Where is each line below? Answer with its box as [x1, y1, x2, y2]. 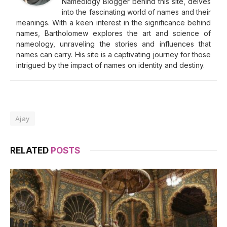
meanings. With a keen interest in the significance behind [16, 18, 211, 27]
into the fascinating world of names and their [62, 7, 211, 16]
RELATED [10, 145, 51, 156]
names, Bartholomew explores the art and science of [16, 28, 211, 37]
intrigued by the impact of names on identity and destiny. [16, 60, 205, 69]
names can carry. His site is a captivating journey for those [16, 50, 211, 59]
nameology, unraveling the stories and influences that [16, 39, 211, 48]
